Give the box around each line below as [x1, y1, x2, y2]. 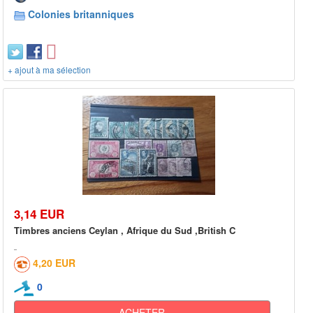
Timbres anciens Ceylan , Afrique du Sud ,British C [14, 224, 235, 238]
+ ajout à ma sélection [8, 63, 91, 75]
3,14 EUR [14, 205, 64, 223]
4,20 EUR [33, 256, 75, 270]
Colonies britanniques [28, 6, 134, 21]
